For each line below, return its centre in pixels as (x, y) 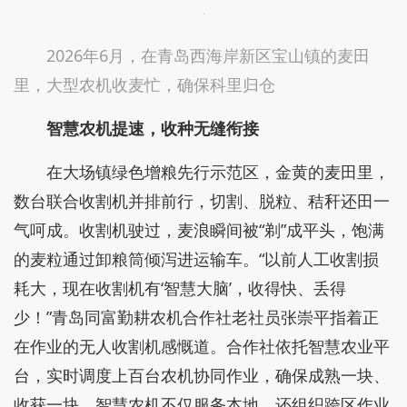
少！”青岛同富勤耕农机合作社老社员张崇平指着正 (196, 317)
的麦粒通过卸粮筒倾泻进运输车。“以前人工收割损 (196, 259)
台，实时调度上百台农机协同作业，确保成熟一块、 (202, 375)
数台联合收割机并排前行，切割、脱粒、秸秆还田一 (202, 201)
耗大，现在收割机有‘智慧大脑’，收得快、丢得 (180, 288)
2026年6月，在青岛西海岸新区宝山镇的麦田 (208, 55)
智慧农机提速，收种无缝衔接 (153, 128)
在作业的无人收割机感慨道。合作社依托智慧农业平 (202, 346)
